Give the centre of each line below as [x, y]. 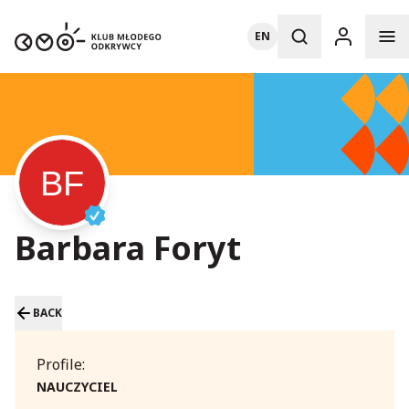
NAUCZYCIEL [77, 387]
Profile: [61, 364]
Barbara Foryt [128, 248]
